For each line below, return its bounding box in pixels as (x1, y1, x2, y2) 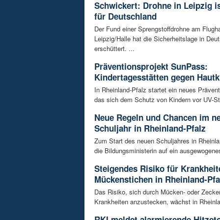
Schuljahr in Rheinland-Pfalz (94, 122, 206, 134)
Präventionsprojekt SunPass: (94, 60, 208, 72)
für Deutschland (94, 10, 157, 22)
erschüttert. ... (94, 43, 135, 53)
